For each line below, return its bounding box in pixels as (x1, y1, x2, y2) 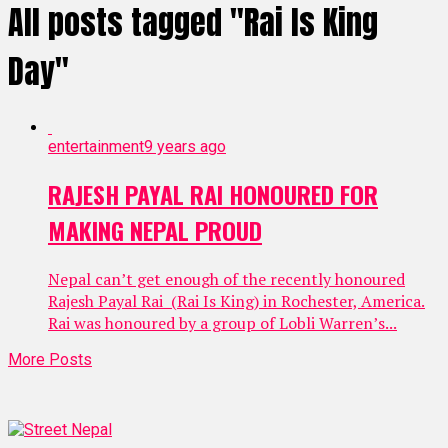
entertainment (48, 136, 144, 156)
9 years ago (144, 136, 226, 156)
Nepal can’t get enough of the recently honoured (48, 267, 405, 290)
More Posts (8, 349, 92, 369)
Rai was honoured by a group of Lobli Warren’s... (48, 311, 397, 334)
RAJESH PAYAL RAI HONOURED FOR (48, 175, 378, 212)
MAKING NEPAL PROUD (48, 211, 262, 248)
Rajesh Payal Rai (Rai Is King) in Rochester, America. (48, 289, 425, 312)
